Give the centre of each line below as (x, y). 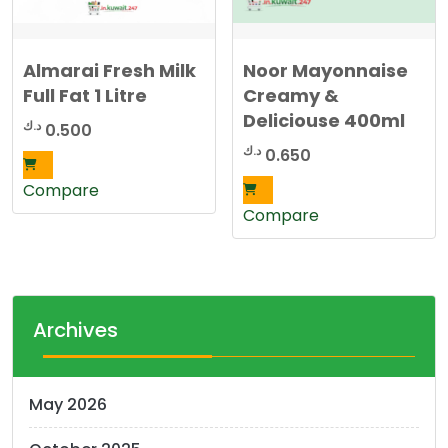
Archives (75, 330)
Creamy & (291, 95)
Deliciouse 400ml (324, 120)
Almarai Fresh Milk (109, 70)
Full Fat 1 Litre (85, 95)
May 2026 (68, 405)
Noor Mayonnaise (326, 70)
